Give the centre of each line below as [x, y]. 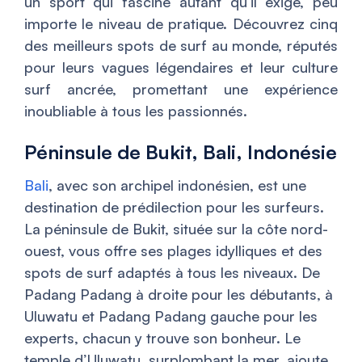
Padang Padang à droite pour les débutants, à [179, 295]
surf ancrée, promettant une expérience [181, 89]
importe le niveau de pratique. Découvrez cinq [181, 24]
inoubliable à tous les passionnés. [136, 111]
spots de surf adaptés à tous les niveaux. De [172, 273]
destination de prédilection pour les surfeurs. [174, 207]
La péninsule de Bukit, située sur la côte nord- [176, 229]
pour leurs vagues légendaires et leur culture [181, 67]
